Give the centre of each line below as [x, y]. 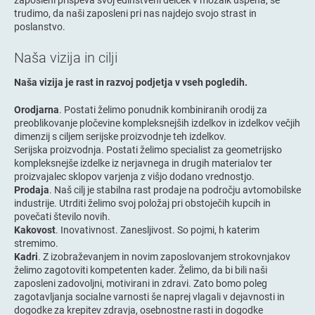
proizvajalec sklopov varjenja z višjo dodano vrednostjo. [134, 176]
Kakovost [35, 229]
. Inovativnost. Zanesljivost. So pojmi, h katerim [157, 229]
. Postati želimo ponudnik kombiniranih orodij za [163, 109]
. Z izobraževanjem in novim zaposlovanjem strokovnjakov [164, 256]
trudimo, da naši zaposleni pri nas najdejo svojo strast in [135, 13]
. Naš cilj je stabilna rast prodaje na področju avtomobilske [175, 189]
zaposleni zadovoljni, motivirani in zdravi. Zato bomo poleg [141, 283]
